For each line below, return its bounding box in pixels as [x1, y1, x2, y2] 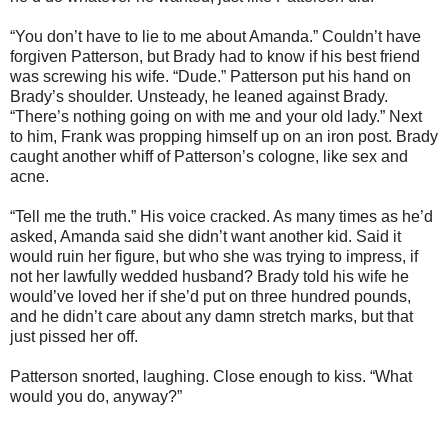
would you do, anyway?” [10, 387, 182, 405]
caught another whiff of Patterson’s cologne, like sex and [10, 147, 408, 165]
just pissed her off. [10, 327, 138, 345]
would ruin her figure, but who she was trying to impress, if [10, 247, 418, 265]
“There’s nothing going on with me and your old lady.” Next [10, 107, 422, 125]
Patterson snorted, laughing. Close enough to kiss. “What [10, 367, 412, 385]
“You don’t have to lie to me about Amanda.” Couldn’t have [10, 27, 421, 45]
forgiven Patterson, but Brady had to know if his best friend [10, 47, 420, 65]
